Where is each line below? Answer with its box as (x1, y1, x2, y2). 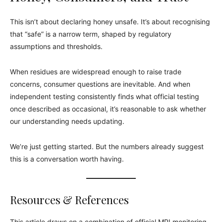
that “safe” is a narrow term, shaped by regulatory (10, 29, 171, 38)
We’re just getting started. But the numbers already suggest (10, 142, 204, 151)
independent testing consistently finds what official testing (10, 92, 199, 101)
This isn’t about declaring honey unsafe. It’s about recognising (10, 17, 210, 26)
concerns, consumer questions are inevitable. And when (10, 79, 190, 88)
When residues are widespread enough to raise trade (10, 67, 181, 76)
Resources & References (10, 192, 129, 207)
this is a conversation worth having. (10, 154, 124, 163)
